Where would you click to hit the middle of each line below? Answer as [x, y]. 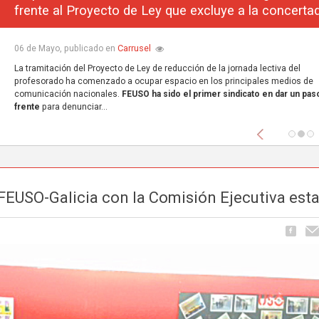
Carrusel [134, 48]
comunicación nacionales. [68, 94]
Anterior [288, 130]
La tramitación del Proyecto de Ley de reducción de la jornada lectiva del [157, 69]
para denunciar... [73, 107]
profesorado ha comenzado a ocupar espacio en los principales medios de [163, 82]
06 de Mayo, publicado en [66, 49]
